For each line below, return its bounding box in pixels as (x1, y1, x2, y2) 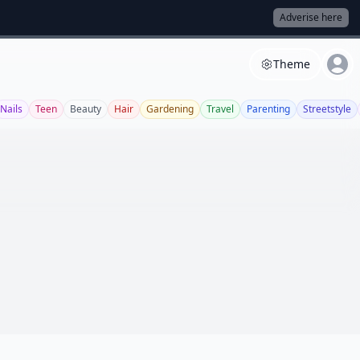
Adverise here (280, 10, 342, 24)
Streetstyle (303, 102, 351, 116)
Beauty (70, 102, 101, 116)
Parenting (247, 102, 290, 116)
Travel (207, 102, 234, 116)
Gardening (146, 102, 194, 116)
